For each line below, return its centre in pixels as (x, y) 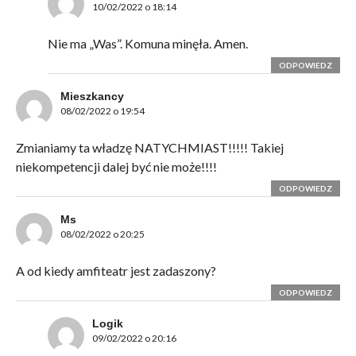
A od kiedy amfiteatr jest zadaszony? (116, 271)
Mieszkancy (92, 97)
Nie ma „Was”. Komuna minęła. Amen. (147, 44)
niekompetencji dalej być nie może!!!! (116, 167)
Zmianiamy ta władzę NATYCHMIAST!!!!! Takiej (149, 148)
